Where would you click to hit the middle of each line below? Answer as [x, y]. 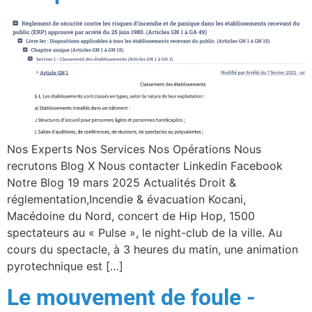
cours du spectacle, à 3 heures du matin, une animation [153, 249]
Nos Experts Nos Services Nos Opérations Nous [134, 149]
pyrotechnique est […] [65, 266]
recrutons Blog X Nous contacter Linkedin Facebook [145, 165]
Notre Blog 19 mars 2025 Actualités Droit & [122, 182]
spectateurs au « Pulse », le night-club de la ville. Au [145, 232]
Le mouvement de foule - [131, 297]
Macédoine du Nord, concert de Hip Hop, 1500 [131, 216]
